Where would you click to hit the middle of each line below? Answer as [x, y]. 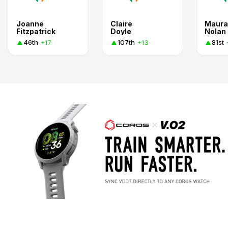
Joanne [30, 24]
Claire [121, 24]
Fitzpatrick [36, 31]
